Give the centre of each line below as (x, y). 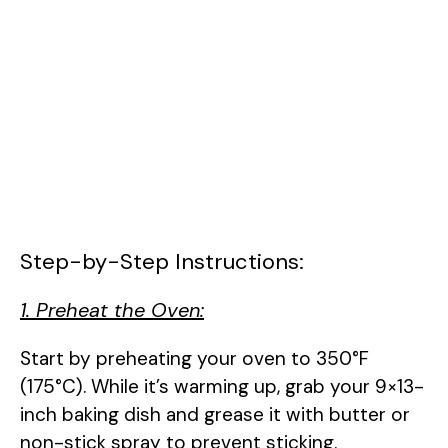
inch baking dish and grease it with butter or (215, 414)
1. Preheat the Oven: (112, 309)
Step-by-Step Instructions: (162, 261)
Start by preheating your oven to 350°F (194, 358)
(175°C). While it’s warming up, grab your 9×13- (222, 386)
